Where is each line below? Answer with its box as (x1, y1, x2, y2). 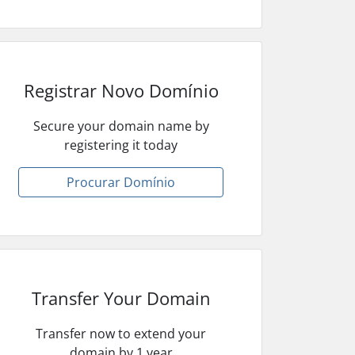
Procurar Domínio (67, 173, 176, 191)
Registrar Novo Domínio (23, 78, 219, 102)
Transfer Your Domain (31, 285, 211, 310)
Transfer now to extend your (36, 324, 207, 342)
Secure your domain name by (32, 116, 209, 135)
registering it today (64, 136, 178, 154)
